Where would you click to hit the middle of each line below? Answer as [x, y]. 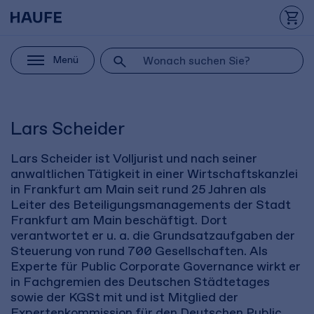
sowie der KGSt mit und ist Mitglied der [124, 298]
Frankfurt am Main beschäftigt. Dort [119, 220]
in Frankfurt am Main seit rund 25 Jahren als [138, 190]
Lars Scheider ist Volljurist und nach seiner [134, 159]
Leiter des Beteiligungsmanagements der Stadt [151, 205]
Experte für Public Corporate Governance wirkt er [156, 267]
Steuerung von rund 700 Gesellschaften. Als [139, 251]
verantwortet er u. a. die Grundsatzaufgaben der [153, 236]
